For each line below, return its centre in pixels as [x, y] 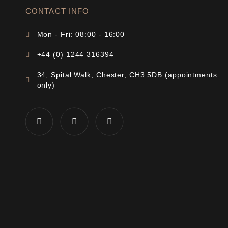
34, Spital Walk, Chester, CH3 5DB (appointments [127, 75]
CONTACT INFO [58, 11]
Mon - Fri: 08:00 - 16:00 [81, 34]
